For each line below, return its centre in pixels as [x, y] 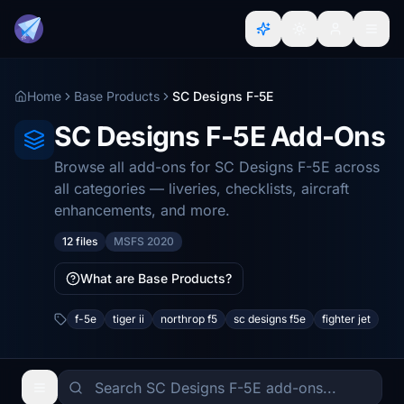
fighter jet [346, 319]
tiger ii [129, 319]
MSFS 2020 [144, 241]
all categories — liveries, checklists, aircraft [202, 188]
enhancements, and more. [142, 210]
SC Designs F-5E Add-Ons [220, 136]
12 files [80, 241]
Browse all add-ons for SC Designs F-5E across [217, 167]
